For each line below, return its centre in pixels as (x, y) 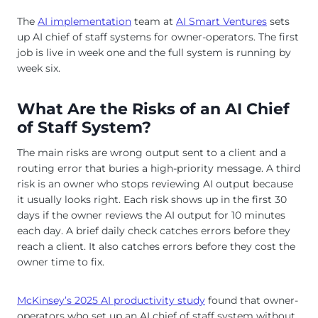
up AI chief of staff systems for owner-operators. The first (158, 37)
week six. (39, 68)
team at (154, 21)
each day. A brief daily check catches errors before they (154, 230)
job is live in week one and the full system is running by (154, 52)
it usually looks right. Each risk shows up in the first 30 (152, 199)
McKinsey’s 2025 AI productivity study (111, 300)
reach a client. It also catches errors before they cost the (156, 246)
